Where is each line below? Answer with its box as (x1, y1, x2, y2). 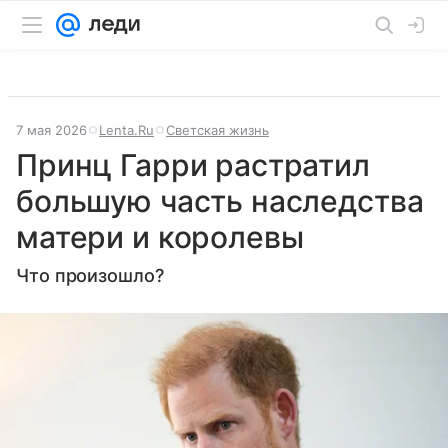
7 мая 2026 (16, 122, 87, 138)
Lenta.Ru (99, 122, 154, 138)
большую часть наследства (16, 183, 424, 219)
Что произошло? (16, 265, 164, 286)
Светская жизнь (166, 122, 269, 138)
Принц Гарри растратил (16, 147, 370, 183)
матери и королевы (16, 219, 304, 255)
